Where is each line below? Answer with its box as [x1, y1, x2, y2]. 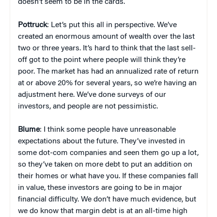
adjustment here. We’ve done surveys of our [18, 91, 166, 99]
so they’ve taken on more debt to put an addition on [18, 161, 192, 169]
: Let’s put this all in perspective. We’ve [47, 21, 177, 30]
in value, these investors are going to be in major [18, 184, 182, 192]
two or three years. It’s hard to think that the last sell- [18, 45, 196, 53]
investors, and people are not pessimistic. [18, 103, 158, 111]
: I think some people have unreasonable [40, 126, 176, 134]
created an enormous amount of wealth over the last [18, 33, 195, 41]
